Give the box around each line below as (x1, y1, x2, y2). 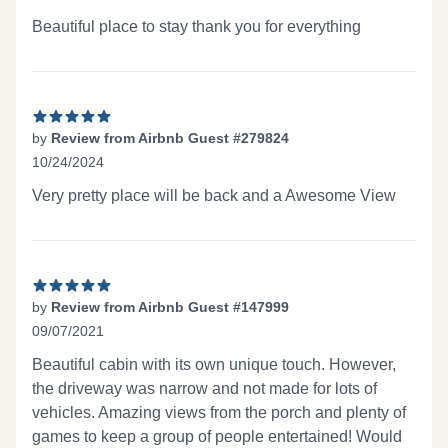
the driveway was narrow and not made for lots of (32, 380, 377, 397)
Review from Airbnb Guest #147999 (51, 299, 289, 315)
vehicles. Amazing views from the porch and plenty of (32, 404, 406, 421)
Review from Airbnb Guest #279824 (51, 130, 289, 146)
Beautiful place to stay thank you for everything (32, 18, 361, 35)
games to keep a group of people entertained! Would (32, 428, 402, 445)
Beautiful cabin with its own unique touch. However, (32, 356, 396, 373)
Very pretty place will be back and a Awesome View (32, 187, 396, 204)
